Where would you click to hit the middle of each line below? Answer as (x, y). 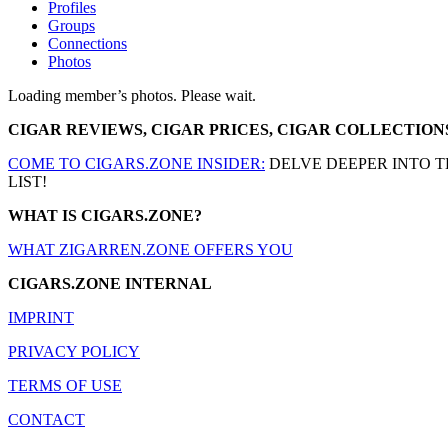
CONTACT (46, 419)
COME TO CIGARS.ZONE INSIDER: (136, 163)
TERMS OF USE (65, 385)
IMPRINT (41, 317)
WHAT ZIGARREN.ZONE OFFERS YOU (150, 249)
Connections (87, 43)
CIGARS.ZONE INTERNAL (110, 283)
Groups (71, 25)
